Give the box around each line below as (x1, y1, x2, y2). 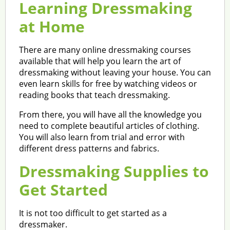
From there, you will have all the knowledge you (18, 108, 202, 120)
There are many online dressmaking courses (18, 44, 191, 55)
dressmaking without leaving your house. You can (18, 66, 211, 78)
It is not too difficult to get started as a (18, 207, 167, 219)
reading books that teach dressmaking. (18, 89, 170, 101)
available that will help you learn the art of (18, 55, 181, 67)
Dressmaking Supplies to (18, 160, 209, 182)
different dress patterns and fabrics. (18, 142, 159, 154)
